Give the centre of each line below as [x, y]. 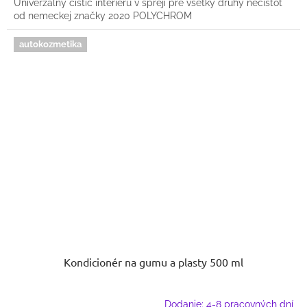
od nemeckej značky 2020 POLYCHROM [103, 16]
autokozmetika [50, 45]
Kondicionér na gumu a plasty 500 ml [153, 261]
